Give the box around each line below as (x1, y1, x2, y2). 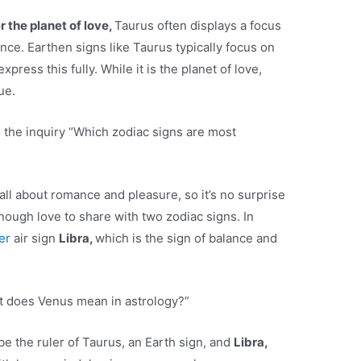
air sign (14, 230, 60, 247)
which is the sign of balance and (95, 230, 278, 247)
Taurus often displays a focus (114, 18, 282, 34)
